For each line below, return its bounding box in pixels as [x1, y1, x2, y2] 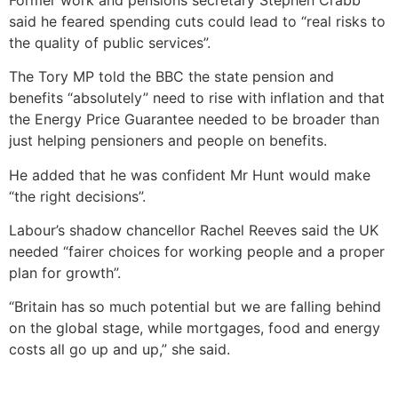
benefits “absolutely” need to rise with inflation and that [9, 89, 385, 107]
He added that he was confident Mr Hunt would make [9, 165, 370, 184]
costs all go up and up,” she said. [9, 340, 230, 359]
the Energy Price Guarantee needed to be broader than [9, 110, 379, 129]
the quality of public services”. [9, 33, 211, 52]
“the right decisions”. [9, 187, 146, 205]
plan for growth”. [9, 263, 121, 282]
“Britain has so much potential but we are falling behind [9, 298, 381, 316]
